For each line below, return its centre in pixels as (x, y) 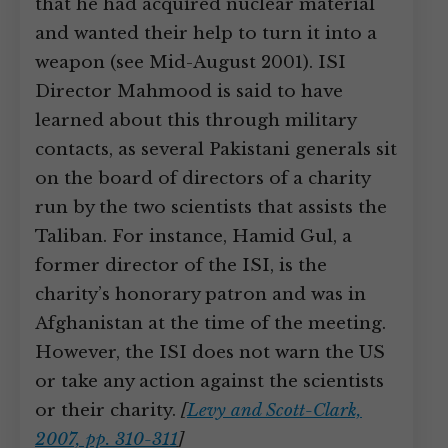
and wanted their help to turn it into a (206, 33)
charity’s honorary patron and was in (200, 294)
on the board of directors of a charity (202, 178)
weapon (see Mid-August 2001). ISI (190, 62)
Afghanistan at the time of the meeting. (210, 323)
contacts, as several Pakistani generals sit (216, 149)
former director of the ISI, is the (181, 265)
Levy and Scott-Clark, (274, 410)
